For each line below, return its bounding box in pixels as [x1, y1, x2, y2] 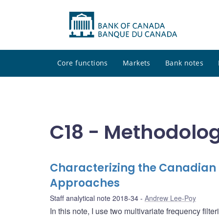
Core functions [57, 58, 108, 68]
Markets [122, 58, 151, 68]
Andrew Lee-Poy [145, 193, 196, 203]
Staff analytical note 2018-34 [50, 193, 138, 203]
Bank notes [165, 58, 204, 68]
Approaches [50, 175, 120, 191]
